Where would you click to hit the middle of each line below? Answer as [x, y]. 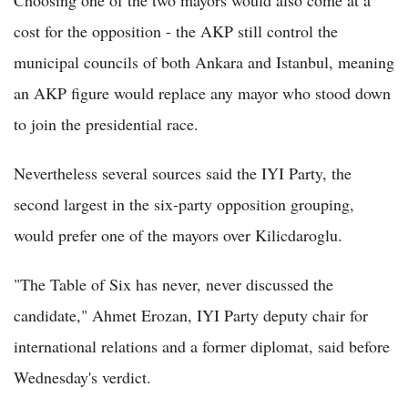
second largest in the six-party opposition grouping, [184, 204]
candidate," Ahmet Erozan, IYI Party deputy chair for [191, 315]
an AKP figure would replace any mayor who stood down [202, 92]
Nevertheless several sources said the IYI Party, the [183, 173]
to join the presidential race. [106, 123]
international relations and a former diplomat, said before [202, 346]
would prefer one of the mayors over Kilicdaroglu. [178, 235]
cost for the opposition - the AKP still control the [176, 31]
